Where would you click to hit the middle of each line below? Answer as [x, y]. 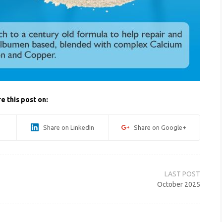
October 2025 [179, 185]
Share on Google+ [158, 127]
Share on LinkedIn [66, 127]
